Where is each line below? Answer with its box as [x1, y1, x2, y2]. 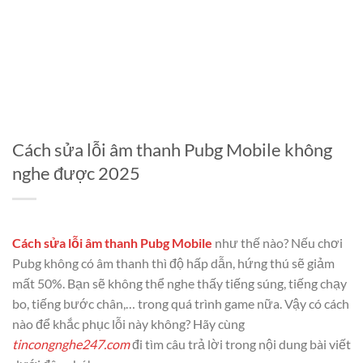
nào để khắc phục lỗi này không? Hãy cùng [12, 316, 245, 331]
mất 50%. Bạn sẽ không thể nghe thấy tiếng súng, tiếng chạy [12, 275, 347, 291]
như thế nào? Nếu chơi [212, 235, 343, 250]
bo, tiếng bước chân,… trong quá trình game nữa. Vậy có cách [12, 296, 349, 311]
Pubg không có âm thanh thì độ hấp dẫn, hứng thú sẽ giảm [12, 255, 335, 271]
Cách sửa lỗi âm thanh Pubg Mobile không [12, 139, 332, 160]
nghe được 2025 [12, 162, 140, 184]
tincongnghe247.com [12, 336, 130, 352]
